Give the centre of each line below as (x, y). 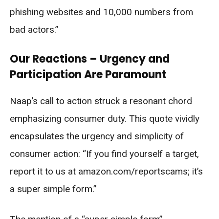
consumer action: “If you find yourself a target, (104, 153)
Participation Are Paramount (88, 74)
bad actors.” (34, 29)
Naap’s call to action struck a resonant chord (101, 101)
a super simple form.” (53, 189)
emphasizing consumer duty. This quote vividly (105, 118)
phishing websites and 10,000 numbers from (101, 12)
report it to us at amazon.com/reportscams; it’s (106, 171)
